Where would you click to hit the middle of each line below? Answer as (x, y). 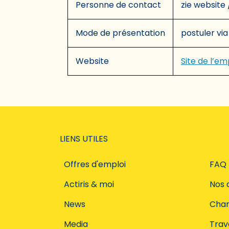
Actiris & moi (89, 184)
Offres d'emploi (95, 164)
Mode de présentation (120, 33)
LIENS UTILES (84, 139)
